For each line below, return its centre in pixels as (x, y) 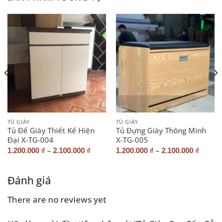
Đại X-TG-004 (30, 140)
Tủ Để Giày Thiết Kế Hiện (51, 131)
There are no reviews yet (57, 199)
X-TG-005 (132, 140)
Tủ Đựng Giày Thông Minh (161, 131)
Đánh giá (29, 181)
